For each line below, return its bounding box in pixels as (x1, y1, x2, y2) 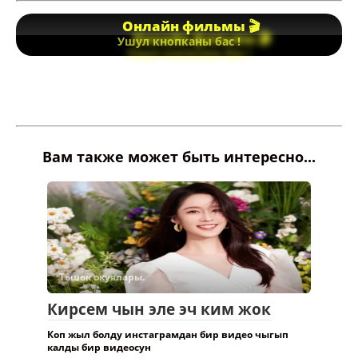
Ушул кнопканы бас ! (117, 34, 241, 50)
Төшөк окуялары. (59, 269, 145, 284)
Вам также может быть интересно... (42, 146, 316, 166)
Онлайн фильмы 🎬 (118, 16, 260, 35)
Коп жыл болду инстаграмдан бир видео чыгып (47, 327, 288, 341)
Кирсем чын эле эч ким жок (47, 298, 271, 320)
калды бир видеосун (47, 340, 151, 354)
